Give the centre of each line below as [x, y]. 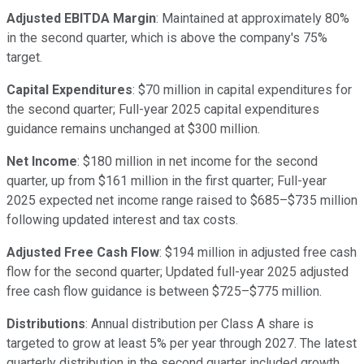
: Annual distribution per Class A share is [199, 324]
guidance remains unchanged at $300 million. [133, 129]
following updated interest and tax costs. [122, 220]
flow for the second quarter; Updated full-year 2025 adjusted [178, 272]
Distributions [46, 324]
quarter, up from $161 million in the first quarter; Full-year [167, 181]
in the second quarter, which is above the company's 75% [167, 38]
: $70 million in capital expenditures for [242, 90]
